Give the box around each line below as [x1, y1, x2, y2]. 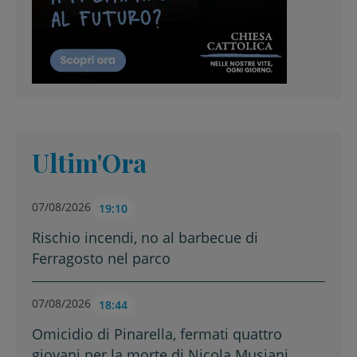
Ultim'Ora [32, 144, 147, 179]
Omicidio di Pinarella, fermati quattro [32, 324, 282, 343]
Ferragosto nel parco [32, 248, 171, 268]
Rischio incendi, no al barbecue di [32, 227, 258, 247]
